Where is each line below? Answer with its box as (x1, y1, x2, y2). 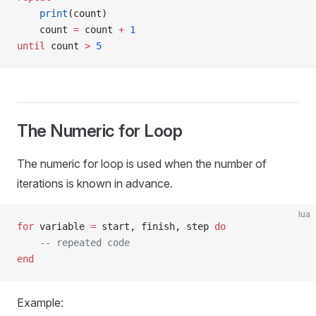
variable (34, 221, 90, 232)
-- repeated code (17, 237, 130, 248)
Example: (17, 296, 63, 310)
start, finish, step (96, 221, 214, 232)
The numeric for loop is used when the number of (17, 157, 267, 171)
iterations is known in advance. (17, 176, 173, 190)
